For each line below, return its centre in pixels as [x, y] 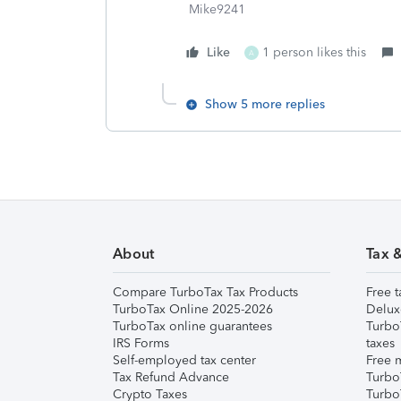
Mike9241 [217, 9]
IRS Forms [141, 343]
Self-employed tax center [184, 360]
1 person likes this [314, 52]
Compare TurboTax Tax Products [205, 292]
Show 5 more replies [265, 104]
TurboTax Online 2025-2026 [193, 309]
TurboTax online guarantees [192, 326]
